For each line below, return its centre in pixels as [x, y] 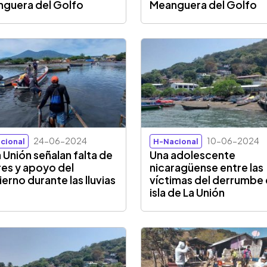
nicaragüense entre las [207, 168]
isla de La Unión [187, 193]
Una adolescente [193, 155]
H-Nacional [176, 142]
